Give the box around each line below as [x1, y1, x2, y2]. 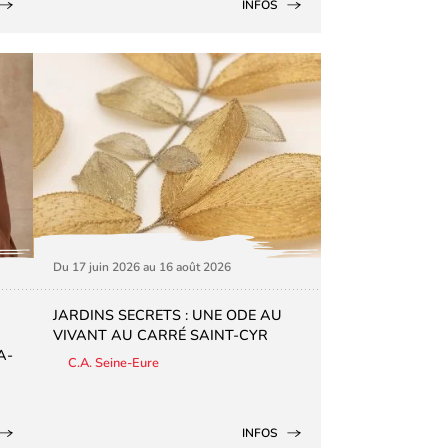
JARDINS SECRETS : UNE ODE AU [53, 304, 283, 325]
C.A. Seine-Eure [68, 353, 160, 372]
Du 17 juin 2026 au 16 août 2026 [53, 258, 232, 275]
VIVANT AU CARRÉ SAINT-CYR [53, 324, 269, 345]
